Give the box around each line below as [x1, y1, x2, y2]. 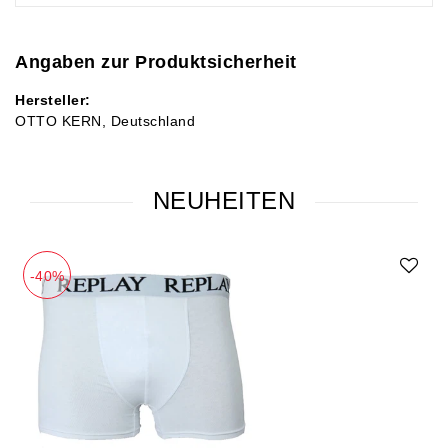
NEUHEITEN [152, 187, 296, 215]
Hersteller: [15, 92, 91, 109]
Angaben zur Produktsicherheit [15, 52, 297, 73]
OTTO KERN [15, 113, 102, 130]
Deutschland [110, 113, 195, 130]
